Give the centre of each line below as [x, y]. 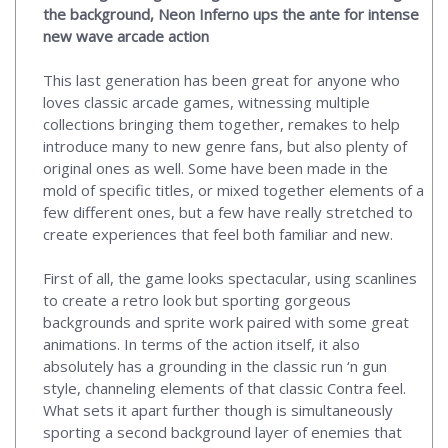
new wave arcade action [126, 35]
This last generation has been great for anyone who [221, 79]
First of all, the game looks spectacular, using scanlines [230, 277]
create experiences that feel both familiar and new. [220, 233]
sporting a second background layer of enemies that [222, 431]
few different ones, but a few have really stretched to [228, 211]
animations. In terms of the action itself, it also [201, 343]
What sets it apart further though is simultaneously [218, 409]
